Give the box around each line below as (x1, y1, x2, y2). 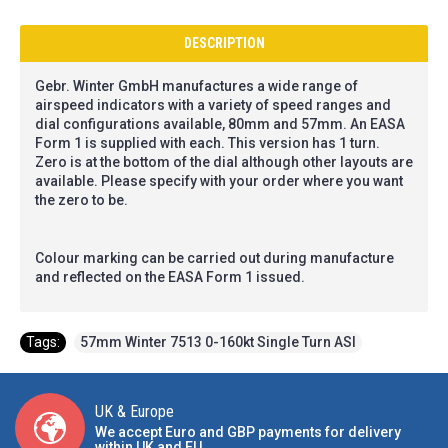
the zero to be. (35, 192, 128, 208)
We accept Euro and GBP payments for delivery (95, 424, 401, 440)
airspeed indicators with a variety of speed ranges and (35, 97, 391, 113)
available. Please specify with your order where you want (35, 173, 403, 189)
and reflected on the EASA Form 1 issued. (35, 269, 305, 285)
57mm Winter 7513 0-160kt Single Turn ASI (80, 334, 356, 350)
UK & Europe (95, 402, 174, 421)
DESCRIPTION (183, 35, 265, 51)
